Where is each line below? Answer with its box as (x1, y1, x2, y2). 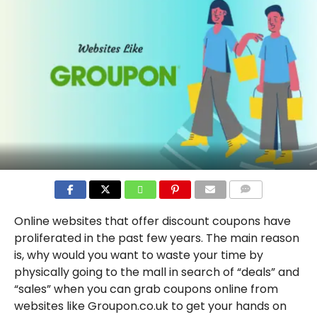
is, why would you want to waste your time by (13, 246, 263, 263)
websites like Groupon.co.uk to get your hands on (13, 297, 287, 314)
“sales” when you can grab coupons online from (13, 280, 278, 297)
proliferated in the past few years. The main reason (13, 229, 299, 246)
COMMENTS (233, 201, 281, 211)
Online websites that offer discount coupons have (13, 212, 291, 229)
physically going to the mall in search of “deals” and (13, 263, 299, 280)
